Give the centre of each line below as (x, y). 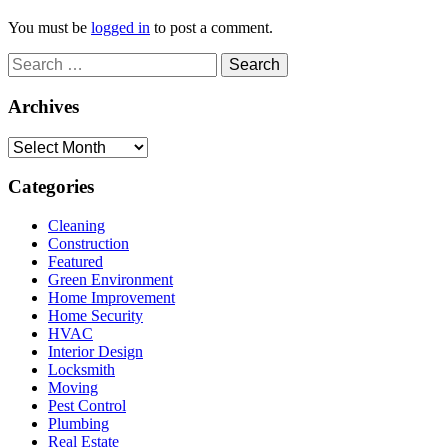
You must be (49, 28)
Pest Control (87, 405)
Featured (75, 261)
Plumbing (78, 423)
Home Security (95, 315)
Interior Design (95, 351)
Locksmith (81, 369)
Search (28, 61)
